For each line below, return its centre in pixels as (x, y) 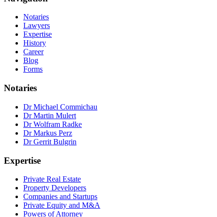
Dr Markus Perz (48, 133)
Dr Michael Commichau (60, 107)
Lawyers (37, 26)
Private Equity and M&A (62, 205)
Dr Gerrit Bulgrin (50, 141)
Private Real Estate (52, 179)
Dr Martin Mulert (50, 115)
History (35, 43)
